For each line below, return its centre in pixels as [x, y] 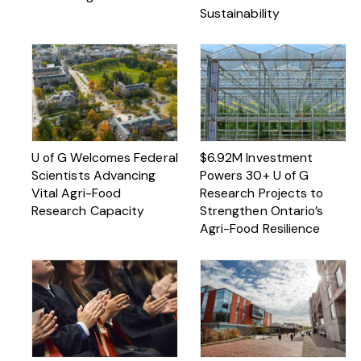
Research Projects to [261, 193]
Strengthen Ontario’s [261, 211]
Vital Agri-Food [76, 193]
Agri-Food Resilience [260, 229]
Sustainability [240, 13]
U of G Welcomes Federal [104, 158]
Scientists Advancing [93, 176]
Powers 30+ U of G [254, 176]
